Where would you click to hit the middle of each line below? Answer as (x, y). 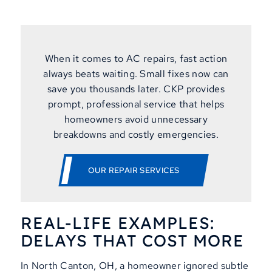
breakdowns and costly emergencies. (136, 135)
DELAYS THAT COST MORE (132, 240)
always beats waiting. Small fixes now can (136, 74)
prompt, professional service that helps (136, 104)
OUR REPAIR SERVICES (134, 170)
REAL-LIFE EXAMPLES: (117, 223)
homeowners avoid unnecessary (136, 120)
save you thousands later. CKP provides (136, 89)
